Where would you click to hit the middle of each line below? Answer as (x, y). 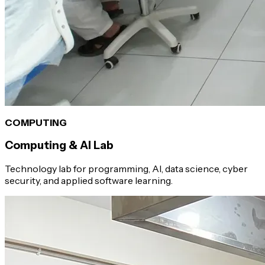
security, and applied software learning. (89, 181)
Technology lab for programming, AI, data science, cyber (126, 169)
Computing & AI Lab (59, 145)
